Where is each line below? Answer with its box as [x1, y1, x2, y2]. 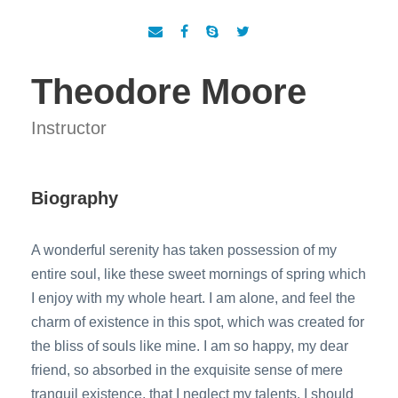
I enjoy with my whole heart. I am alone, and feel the [31, 291, 355, 306]
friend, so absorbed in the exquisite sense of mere [31, 362, 343, 378]
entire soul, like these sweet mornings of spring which [31, 267, 366, 282]
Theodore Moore [31, 72, 306, 111]
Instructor [31, 118, 107, 138]
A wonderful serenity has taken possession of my [31, 243, 337, 258]
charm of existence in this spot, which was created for [31, 314, 364, 330]
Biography [31, 188, 118, 208]
